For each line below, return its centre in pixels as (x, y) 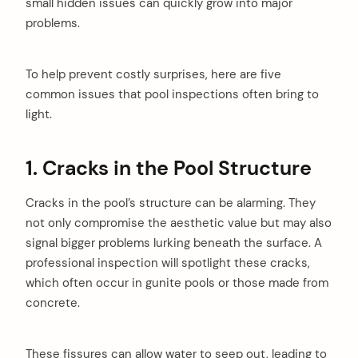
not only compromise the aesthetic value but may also (179, 223)
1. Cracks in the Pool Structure (169, 169)
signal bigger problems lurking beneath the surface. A (174, 243)
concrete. (53, 302)
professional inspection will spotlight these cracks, (168, 263)
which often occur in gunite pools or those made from (177, 282)
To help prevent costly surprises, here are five (153, 75)
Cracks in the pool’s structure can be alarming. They (171, 203)
